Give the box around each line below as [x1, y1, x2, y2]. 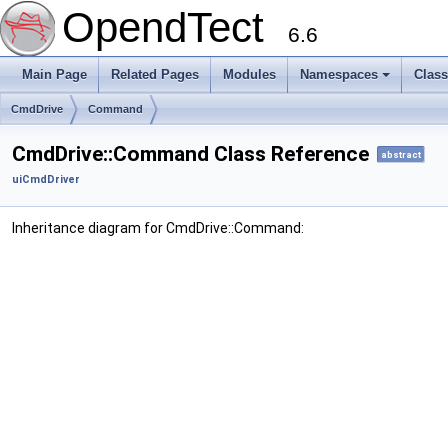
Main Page [22, 67, 87, 82]
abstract [381, 149, 421, 161]
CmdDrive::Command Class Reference [12, 142, 369, 166]
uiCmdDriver [12, 173, 80, 187]
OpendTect [62, 4, 288, 51]
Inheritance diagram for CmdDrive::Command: [12, 220, 304, 237]
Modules [223, 67, 276, 82]
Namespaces [300, 67, 378, 82]
